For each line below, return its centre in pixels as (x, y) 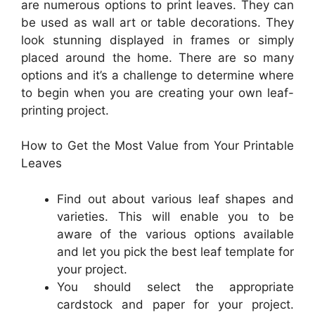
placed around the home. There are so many (157, 57)
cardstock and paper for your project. (175, 304)
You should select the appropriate (175, 287)
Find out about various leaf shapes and (175, 199)
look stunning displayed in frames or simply (157, 40)
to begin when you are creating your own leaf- (157, 92)
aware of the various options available (175, 234)
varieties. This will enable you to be (175, 216)
